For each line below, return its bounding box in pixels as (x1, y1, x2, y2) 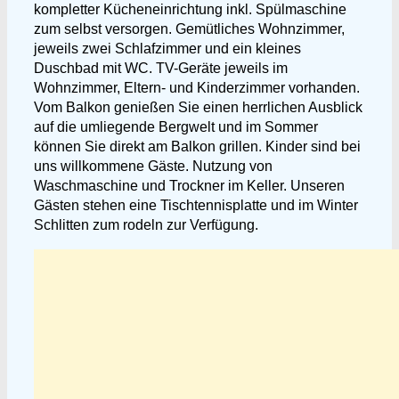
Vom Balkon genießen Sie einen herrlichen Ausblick (34, 100, 362, 115)
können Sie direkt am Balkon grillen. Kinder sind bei (34, 139, 361, 154)
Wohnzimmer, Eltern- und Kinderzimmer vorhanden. (34, 80, 360, 95)
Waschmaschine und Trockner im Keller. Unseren (34, 178, 345, 193)
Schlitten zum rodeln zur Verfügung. (34, 217, 258, 232)
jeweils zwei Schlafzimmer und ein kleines (34, 41, 301, 56)
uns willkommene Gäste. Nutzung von (34, 159, 273, 174)
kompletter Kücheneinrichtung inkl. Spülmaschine (34, 2, 346, 17)
